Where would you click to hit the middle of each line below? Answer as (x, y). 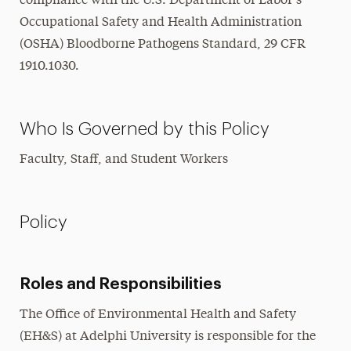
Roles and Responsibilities (120, 284)
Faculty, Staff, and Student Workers (123, 160)
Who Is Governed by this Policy (144, 129)
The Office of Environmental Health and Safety (157, 315)
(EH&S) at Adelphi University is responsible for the (167, 337)
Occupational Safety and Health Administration (160, 23)
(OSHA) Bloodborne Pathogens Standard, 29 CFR (162, 45)
